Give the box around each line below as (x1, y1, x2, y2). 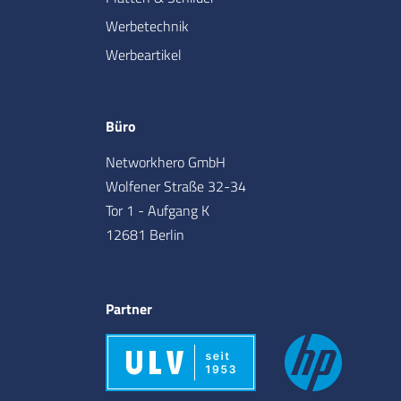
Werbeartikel (106, 43, 182, 65)
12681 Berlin (106, 223, 184, 245)
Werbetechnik (106, 14, 189, 37)
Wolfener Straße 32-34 (106, 175, 246, 197)
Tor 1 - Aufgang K (106, 199, 209, 221)
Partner (106, 297, 152, 320)
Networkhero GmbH (106, 150, 226, 173)
